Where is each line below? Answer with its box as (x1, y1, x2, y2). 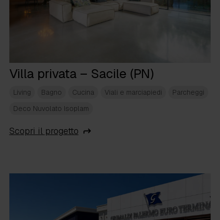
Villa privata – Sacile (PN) (9, 65, 154, 82)
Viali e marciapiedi (104, 88, 162, 97)
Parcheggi (172, 88, 204, 97)
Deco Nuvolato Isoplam (13, 104, 89, 113)
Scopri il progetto (9, 125, 79, 137)
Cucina (72, 88, 94, 97)
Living (13, 88, 31, 97)
